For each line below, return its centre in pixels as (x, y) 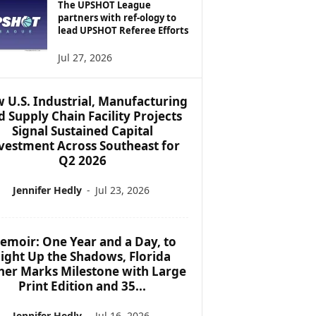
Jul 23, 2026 (122, 190)
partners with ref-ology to (117, 17)
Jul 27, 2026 (85, 57)
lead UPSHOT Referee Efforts (123, 30)
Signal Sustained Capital (82, 130)
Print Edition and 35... (82, 286)
